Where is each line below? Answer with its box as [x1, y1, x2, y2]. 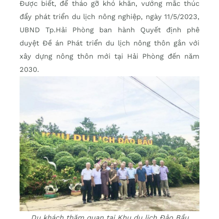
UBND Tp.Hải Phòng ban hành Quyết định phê [20, 25, 199, 35]
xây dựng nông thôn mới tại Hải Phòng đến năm [20, 52, 199, 61]
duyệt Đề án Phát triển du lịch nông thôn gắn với [20, 39, 199, 48]
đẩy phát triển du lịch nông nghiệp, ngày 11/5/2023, [20, 12, 199, 22]
